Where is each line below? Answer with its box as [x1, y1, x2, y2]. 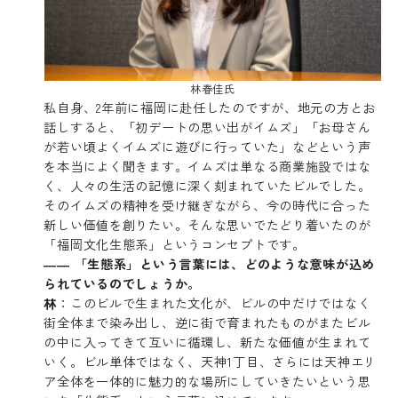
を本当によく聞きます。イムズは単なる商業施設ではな [44, 156, 371, 176]
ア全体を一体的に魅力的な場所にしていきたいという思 [44, 371, 371, 391]
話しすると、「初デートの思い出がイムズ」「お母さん [44, 117, 371, 137]
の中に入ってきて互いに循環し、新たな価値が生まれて [44, 332, 371, 352]
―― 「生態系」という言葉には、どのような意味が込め [44, 254, 375, 274]
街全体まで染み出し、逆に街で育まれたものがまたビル [44, 313, 371, 332]
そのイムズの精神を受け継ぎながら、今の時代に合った [44, 195, 371, 215]
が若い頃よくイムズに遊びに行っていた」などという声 [44, 137, 371, 156]
